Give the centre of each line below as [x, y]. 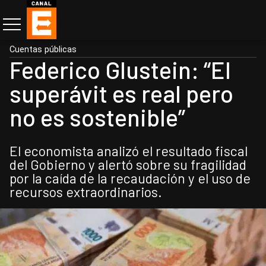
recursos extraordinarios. [86, 192]
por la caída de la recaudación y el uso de [130, 178]
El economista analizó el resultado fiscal [129, 151]
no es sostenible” [97, 117]
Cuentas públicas [43, 50]
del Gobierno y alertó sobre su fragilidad [128, 164]
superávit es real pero [121, 93]
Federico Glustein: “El [120, 69]
